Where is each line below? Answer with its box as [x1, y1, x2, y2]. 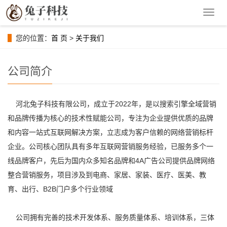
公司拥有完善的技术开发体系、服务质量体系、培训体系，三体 [8, 213, 214, 221]
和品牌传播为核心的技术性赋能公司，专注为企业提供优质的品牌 [8, 114, 213, 122]
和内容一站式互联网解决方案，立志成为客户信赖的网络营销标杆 [8, 128, 213, 136]
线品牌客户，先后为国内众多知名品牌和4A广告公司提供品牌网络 [8, 157, 215, 165]
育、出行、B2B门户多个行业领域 [8, 185, 113, 193]
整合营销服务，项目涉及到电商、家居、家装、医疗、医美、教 [8, 171, 206, 179]
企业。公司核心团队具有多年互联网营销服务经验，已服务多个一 [8, 142, 213, 150]
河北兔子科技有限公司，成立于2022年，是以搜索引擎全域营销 [8, 100, 216, 108]
